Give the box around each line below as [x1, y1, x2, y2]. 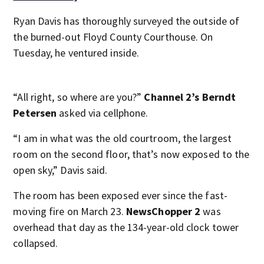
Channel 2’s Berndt [141, 90, 236, 104]
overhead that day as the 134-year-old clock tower [13, 220, 239, 234]
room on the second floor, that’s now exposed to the [13, 147, 250, 161]
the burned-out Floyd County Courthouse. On [13, 30, 213, 44]
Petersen [13, 106, 57, 120]
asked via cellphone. [57, 106, 148, 120]
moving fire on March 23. [13, 204, 126, 218]
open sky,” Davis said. [13, 163, 108, 177]
